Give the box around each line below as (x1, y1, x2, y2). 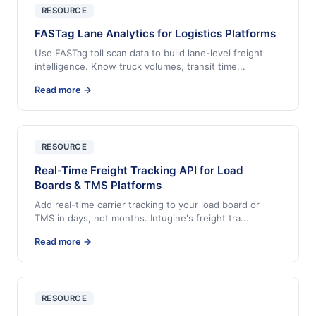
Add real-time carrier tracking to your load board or (35, 198, 260, 210)
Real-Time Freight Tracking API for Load (35, 163, 243, 177)
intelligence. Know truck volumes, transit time (35, 61, 237, 73)
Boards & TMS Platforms (35, 178, 162, 192)
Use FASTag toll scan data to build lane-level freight (35, 47, 263, 59)
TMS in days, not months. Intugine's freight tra (35, 212, 241, 224)
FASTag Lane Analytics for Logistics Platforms (35, 27, 276, 41)
